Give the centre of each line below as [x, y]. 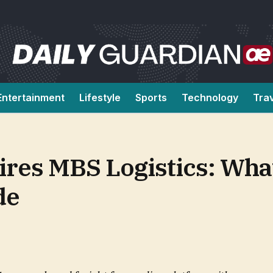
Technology [210, 97]
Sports [151, 97]
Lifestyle [100, 97]
